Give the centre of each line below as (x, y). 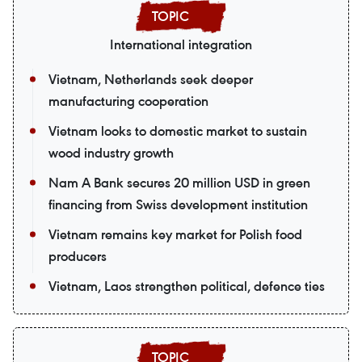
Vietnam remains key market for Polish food (175, 235)
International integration (181, 45)
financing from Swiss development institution (178, 205)
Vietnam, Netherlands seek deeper (151, 80)
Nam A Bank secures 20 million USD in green (179, 183)
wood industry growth (111, 153)
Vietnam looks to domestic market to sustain (178, 131)
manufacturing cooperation (128, 101)
